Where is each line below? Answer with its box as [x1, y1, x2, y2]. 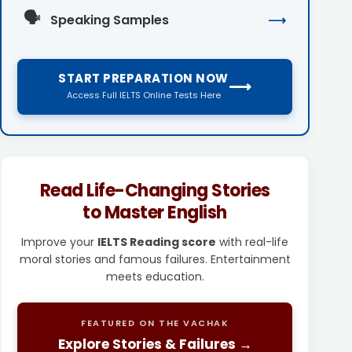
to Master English [82, 200, 227, 225]
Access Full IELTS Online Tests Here [66, 88, 221, 101]
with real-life [216, 233, 289, 250]
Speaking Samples [50, 10, 169, 29]
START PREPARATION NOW [58, 69, 229, 86]
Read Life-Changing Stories [39, 178, 270, 203]
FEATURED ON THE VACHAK [81, 316, 229, 329]
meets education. [105, 268, 204, 284]
